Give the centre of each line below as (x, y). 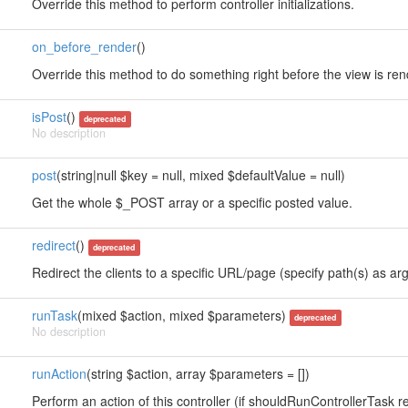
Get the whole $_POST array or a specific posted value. (192, 202)
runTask (54, 315)
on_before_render (84, 46)
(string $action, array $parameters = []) (198, 373)
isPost (49, 117)
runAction (59, 373)
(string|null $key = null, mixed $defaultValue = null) (200, 175)
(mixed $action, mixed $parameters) (183, 315)
